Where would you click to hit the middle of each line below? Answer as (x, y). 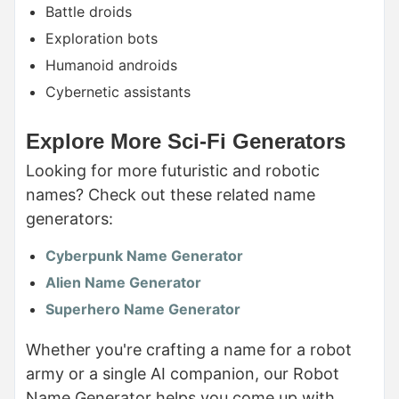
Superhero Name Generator (143, 309)
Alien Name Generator (123, 282)
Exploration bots (102, 38)
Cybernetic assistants (118, 91)
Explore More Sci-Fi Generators (186, 141)
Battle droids (89, 11)
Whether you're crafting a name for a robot (189, 349)
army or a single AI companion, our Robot (183, 373)
